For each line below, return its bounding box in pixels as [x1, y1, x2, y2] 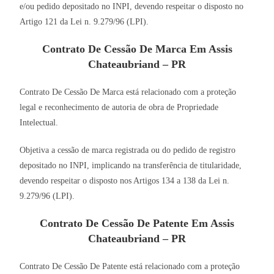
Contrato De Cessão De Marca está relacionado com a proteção [20, 87, 237, 97]
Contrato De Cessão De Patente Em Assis [40, 217, 234, 230]
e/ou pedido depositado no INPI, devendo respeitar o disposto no [20, 2, 244, 12]
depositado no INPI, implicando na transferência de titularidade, [20, 161, 242, 171]
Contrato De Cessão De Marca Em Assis [42, 43, 232, 56]
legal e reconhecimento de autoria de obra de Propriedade [20, 103, 219, 113]
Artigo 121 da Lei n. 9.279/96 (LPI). [20, 17, 149, 27]
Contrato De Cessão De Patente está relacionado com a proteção [20, 262, 240, 272]
